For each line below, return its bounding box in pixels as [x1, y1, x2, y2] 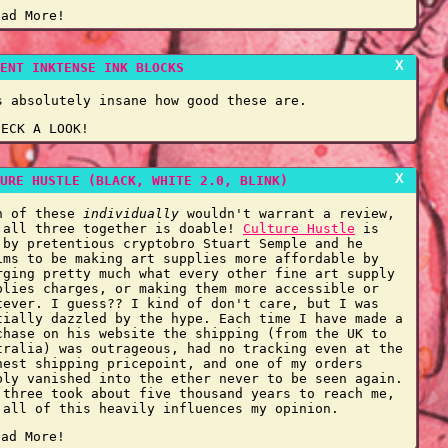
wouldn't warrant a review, [179, 206, 395, 221]
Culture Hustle [243, 221, 355, 236]
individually [83, 206, 179, 221]
